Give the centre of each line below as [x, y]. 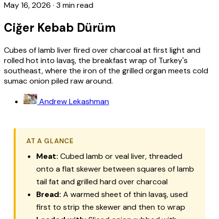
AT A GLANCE [50, 141]
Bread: [49, 194]
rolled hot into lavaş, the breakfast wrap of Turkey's [96, 60]
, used [177, 194]
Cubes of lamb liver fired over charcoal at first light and [102, 50]
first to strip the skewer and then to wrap [111, 207]
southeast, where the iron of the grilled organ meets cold [106, 70]
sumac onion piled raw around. [58, 81]
